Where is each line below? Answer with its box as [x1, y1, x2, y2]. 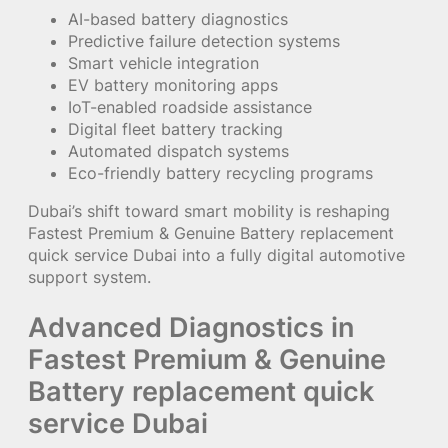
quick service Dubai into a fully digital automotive [28, 244, 405, 265]
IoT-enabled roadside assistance [68, 96, 312, 117]
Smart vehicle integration [68, 52, 259, 73]
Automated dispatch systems [68, 140, 289, 161]
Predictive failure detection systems [68, 30, 340, 51]
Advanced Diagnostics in [28, 309, 354, 344]
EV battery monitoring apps [68, 74, 278, 95]
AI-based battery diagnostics [68, 8, 288, 29]
